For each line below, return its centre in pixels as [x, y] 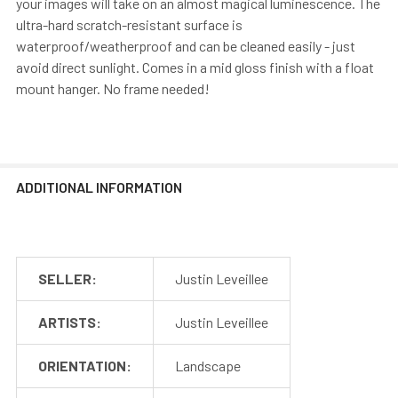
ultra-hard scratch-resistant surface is [129, 24]
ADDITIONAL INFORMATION [99, 187]
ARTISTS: [70, 322]
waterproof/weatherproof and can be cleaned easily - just [186, 45]
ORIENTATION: [85, 365]
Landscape [208, 365]
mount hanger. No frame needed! [113, 88]
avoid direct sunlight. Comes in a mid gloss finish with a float [195, 67]
